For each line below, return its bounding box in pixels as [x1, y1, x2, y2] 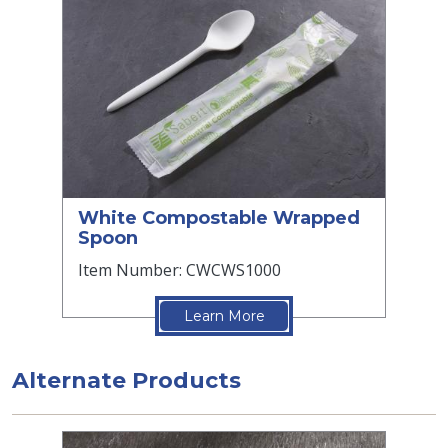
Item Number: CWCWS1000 [78, 259, 281, 282]
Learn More [183, 307, 265, 326]
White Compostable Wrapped [78, 207, 360, 230]
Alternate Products [12, 367, 241, 395]
